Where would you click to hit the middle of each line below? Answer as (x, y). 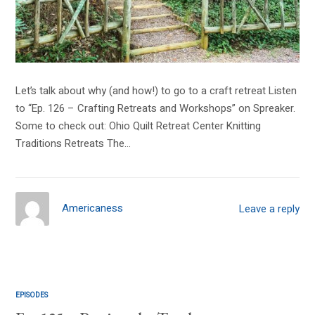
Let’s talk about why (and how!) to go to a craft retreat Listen (156, 91)
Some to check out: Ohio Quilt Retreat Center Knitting (139, 126)
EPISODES (32, 295)
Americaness (93, 208)
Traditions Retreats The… (73, 144)
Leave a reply (269, 208)
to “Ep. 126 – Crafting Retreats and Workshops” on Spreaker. (156, 109)
